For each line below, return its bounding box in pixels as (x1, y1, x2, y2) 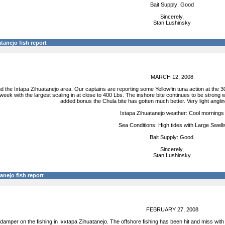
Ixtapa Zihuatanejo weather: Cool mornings (120, 110, 224, 116)
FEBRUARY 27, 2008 (146, 206, 198, 212)
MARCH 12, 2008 (151, 74, 193, 80)
